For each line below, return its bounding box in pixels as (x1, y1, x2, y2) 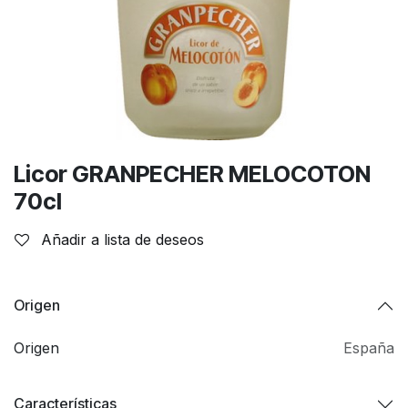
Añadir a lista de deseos (41, 229, 204, 249)
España (343, 338, 394, 357)
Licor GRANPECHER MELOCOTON (14, 159, 371, 188)
